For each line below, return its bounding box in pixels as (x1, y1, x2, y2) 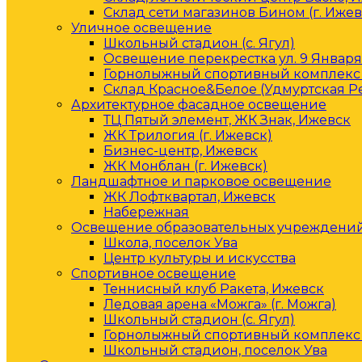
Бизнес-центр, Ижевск (103, 143, 258, 158)
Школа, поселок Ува (103, 235, 238, 250)
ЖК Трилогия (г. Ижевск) (103, 128, 272, 143)
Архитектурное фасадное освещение (71, 97, 326, 112)
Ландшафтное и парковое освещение (71, 174, 331, 189)
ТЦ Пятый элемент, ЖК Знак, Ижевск (103, 112, 351, 128)
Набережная (103, 204, 189, 220)
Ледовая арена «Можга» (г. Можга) (103, 297, 336, 312)
